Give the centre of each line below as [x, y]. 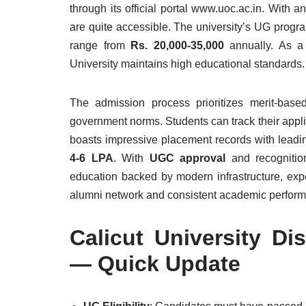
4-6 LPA [92, 158]
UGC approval [187, 158]
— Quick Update [155, 264]
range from [100, 45]
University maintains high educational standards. [187, 64]
